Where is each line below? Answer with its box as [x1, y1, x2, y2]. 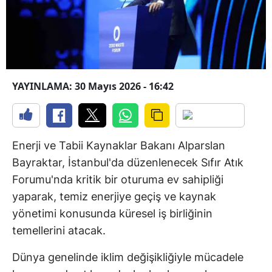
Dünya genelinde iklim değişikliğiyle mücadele [12, 251, 243, 264]
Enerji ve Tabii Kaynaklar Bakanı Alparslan [12, 139, 225, 152]
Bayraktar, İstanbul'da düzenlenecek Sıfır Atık [12, 156, 243, 169]
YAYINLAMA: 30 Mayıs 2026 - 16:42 [12, 80, 174, 93]
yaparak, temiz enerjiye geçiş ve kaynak [12, 190, 216, 203]
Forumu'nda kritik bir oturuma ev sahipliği [12, 173, 223, 186]
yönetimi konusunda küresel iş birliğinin [12, 207, 212, 220]
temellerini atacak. [12, 224, 106, 237]
